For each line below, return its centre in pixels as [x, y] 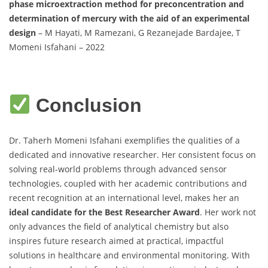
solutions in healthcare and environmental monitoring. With [130, 255]
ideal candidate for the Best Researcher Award [104, 212]
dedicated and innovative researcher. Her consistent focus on [133, 155]
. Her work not [228, 212]
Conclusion [89, 105]
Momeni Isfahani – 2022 [57, 47]
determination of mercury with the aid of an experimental [129, 19]
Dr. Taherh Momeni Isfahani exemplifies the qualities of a [124, 141]
